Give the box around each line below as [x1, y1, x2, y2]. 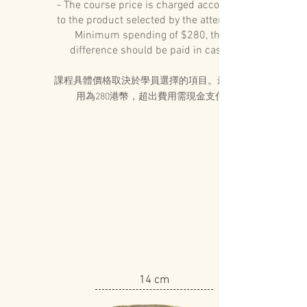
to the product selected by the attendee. [56, 14, 244, 27]
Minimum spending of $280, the [75, 29, 225, 42]
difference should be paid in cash [70, 44, 230, 58]
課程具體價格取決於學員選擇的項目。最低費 [54, 75, 246, 87]
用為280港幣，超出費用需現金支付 [75, 91, 225, 103]
